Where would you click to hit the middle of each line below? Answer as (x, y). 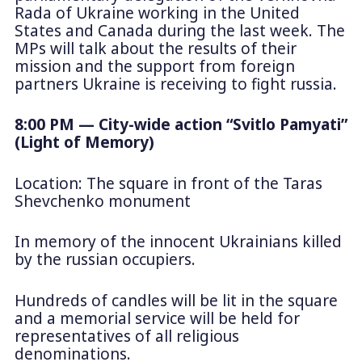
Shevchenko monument (102, 201)
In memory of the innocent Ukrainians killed (178, 242)
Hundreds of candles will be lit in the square (176, 300)
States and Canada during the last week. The (179, 30)
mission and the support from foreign (154, 66)
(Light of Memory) (84, 143)
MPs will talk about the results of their (155, 48)
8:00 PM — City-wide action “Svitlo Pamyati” (181, 125)
